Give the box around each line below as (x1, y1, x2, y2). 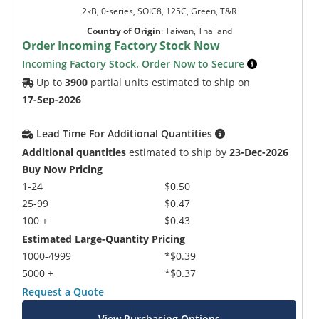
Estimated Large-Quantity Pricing (22, 231, 186, 246)
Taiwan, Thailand (164, 24, 232, 37)
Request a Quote (22, 284, 105, 298)
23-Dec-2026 (229, 145, 289, 159)
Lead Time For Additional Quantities (36, 126, 216, 140)
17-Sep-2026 (22, 92, 82, 106)
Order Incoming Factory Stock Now (22, 37, 221, 53)
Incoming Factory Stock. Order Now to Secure (22, 56, 248, 70)
